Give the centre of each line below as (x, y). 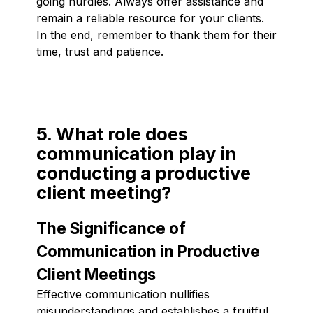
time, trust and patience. (100, 51)
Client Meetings (96, 274)
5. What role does (112, 133)
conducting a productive (144, 173)
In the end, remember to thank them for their (156, 35)
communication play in (136, 153)
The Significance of (111, 228)
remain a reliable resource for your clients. (150, 18)
